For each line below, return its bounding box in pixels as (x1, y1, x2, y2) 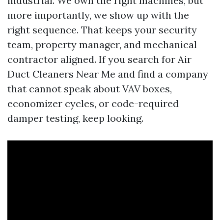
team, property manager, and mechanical (7, 38, 197, 51)
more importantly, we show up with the (7, 8, 189, 21)
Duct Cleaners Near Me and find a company (7, 67, 208, 80)
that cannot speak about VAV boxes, (7, 82, 172, 95)
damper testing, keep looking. (7, 111, 143, 124)
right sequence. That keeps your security (7, 23, 197, 36)
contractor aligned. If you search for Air (7, 53, 192, 65)
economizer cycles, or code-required (7, 97, 179, 110)
